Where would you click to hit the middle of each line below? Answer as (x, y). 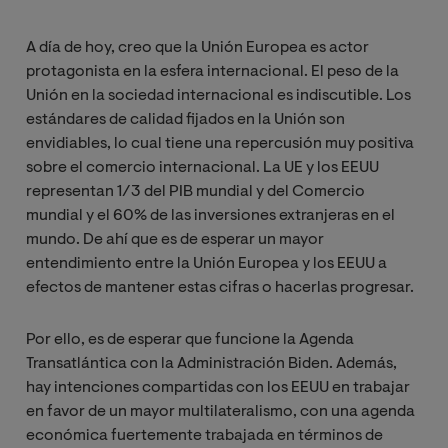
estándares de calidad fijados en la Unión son (185, 120)
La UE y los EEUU (321, 168)
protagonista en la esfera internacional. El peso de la (212, 72)
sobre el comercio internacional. (143, 168)
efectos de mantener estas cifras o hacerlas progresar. (220, 288)
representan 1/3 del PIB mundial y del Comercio (195, 192)
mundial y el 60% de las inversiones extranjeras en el (210, 216)
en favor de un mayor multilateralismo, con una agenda (220, 412)
